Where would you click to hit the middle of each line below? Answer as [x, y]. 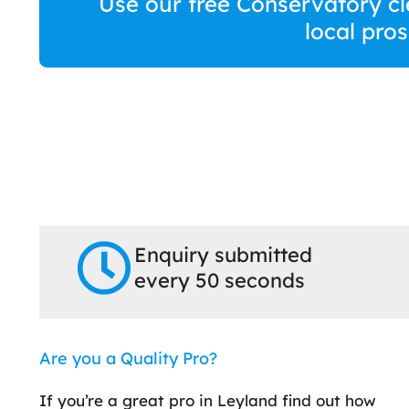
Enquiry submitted [223, 255]
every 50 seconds [219, 281]
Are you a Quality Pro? [128, 359]
